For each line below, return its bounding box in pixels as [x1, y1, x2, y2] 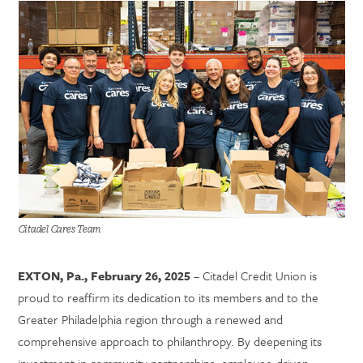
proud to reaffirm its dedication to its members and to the [18, 288, 319, 306]
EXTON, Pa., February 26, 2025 [18, 267, 191, 284]
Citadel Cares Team [18, 221, 101, 237]
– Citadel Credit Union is [190, 267, 318, 284]
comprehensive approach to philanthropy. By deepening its [18, 332, 322, 350]
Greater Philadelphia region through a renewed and [18, 310, 284, 328]
